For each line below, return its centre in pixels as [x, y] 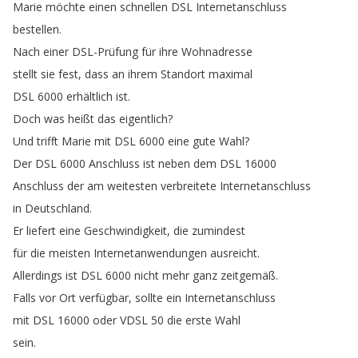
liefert [41, 231]
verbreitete [189, 186]
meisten [70, 253]
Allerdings [38, 275]
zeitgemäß [248, 275]
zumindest [219, 231]
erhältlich [89, 96]
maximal [231, 74]
